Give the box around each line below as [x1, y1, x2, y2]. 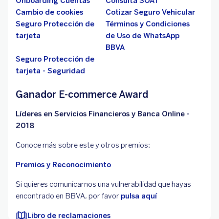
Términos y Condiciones [106, 20, 190, 28]
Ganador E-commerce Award [16, 88, 148, 100]
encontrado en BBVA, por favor [16, 192, 121, 200]
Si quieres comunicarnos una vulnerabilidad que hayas [16, 180, 191, 189]
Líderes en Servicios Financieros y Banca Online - [16, 109, 190, 118]
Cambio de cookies [16, 8, 83, 17]
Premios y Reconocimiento [16, 160, 111, 169]
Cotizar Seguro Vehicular [106, 8, 195, 17]
